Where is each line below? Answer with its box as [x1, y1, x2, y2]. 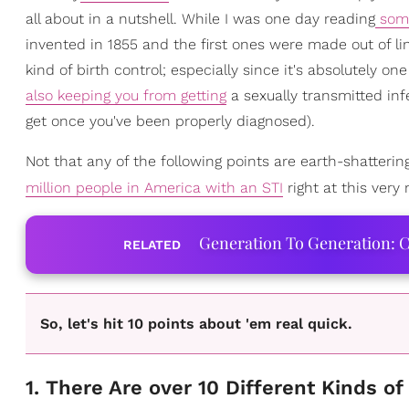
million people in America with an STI [26, 179, 283, 196]
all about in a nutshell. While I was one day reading [26, 10, 375, 27]
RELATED [122, 237, 181, 252]
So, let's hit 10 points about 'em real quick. [40, 315, 352, 333]
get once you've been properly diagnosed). [26, 112, 315, 130]
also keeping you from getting [26, 87, 226, 104]
